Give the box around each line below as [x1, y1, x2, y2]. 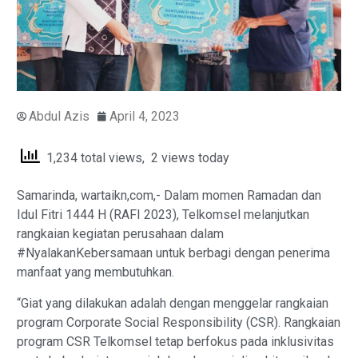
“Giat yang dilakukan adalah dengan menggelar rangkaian [17, 295, 328, 311]
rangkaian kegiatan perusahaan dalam [17, 226, 224, 242]
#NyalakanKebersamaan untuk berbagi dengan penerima [17, 245, 330, 261]
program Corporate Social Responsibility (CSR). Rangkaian [17, 314, 340, 330]
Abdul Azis [29, 108, 89, 124]
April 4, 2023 [109, 108, 180, 124]
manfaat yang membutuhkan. [17, 265, 174, 280]
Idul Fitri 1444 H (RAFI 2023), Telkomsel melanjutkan [17, 207, 309, 223]
